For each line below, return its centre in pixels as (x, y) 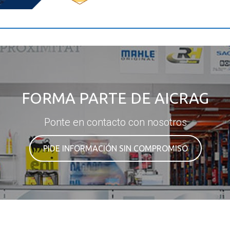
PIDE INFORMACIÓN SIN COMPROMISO (115, 148)
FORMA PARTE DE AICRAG (115, 98)
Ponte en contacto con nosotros (115, 122)
